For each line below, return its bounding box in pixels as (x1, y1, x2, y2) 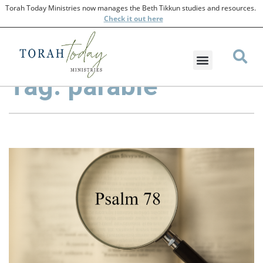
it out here (124, 14, 163, 23)
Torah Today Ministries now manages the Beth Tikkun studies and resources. (5, 3, 258, 13)
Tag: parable (9, 70, 157, 102)
